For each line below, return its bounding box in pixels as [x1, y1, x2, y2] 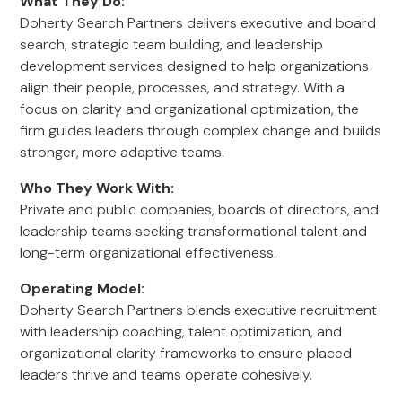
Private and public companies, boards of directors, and [20, 200, 380, 219]
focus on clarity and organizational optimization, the [20, 100, 360, 118]
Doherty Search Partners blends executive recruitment [20, 301, 378, 319]
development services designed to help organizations [20, 57, 370, 75]
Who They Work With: [20, 179, 175, 197]
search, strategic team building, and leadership [20, 35, 324, 54]
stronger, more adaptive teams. [20, 143, 225, 162]
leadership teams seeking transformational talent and [20, 222, 368, 240]
